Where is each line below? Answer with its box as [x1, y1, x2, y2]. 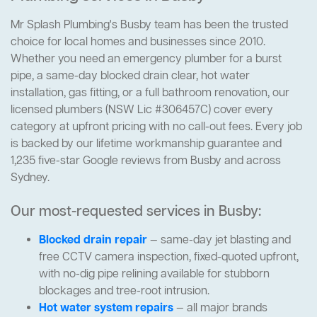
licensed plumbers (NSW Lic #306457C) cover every [11, 103, 273, 119]
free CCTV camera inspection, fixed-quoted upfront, [39, 250, 299, 266]
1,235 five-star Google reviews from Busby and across [11, 154, 281, 170]
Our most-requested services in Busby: [11, 202, 261, 222]
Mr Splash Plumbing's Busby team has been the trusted [11, 18, 288, 34]
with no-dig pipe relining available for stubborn [39, 267, 270, 283]
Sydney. [11, 171, 50, 187]
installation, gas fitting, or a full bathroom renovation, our [11, 86, 289, 102]
